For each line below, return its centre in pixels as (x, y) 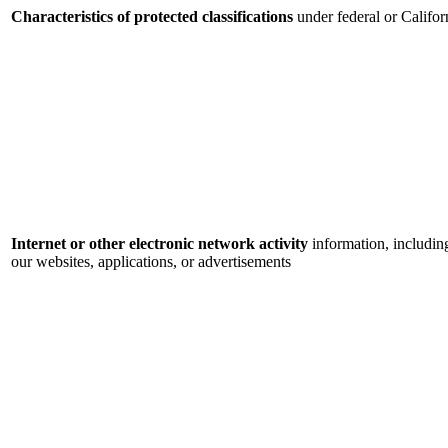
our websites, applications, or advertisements (151, 262)
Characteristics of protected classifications (152, 17)
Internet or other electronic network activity (159, 244)
